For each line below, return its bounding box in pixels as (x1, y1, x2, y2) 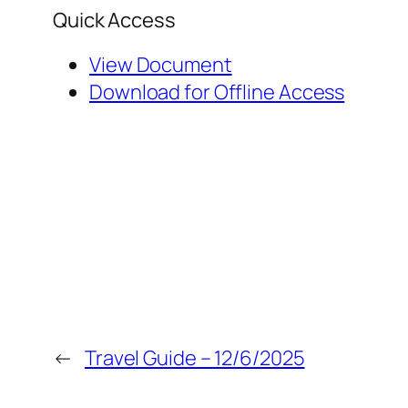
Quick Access (53, 6, 176, 35)
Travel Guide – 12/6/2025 (84, 344, 305, 372)
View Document (89, 51, 232, 79)
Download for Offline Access (89, 78, 345, 107)
